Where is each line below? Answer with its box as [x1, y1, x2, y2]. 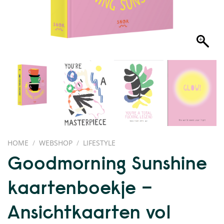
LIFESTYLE [83, 138, 116, 148]
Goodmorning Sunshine [7, 150, 207, 174]
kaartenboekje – [7, 174, 152, 199]
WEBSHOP [39, 138, 73, 148]
